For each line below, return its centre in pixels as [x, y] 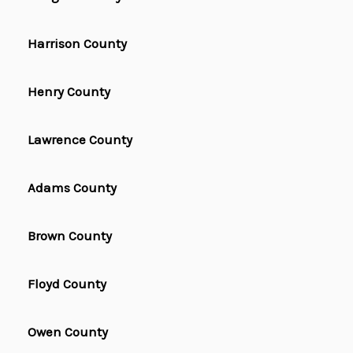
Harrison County [77, 44]
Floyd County [67, 284]
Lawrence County [80, 140]
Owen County [68, 332]
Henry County [69, 92]
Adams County [72, 188]
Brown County [70, 236]
